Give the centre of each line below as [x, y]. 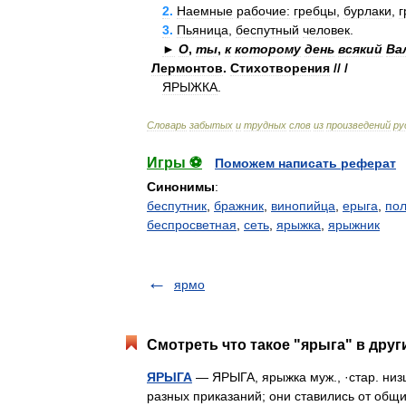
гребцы [315, 11]
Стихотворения [280, 68]
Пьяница [203, 30]
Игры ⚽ [174, 163]
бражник [239, 206]
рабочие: [263, 11]
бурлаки [367, 11]
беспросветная [192, 225]
